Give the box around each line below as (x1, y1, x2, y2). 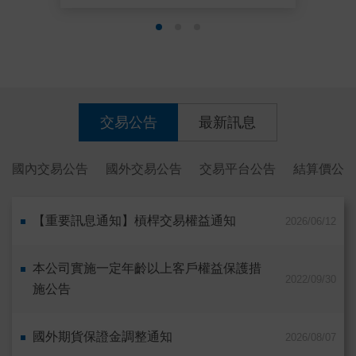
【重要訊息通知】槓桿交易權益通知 (33, 214, 236, 228)
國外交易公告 (106, 162, 182, 176)
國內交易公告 (12, 162, 88, 176)
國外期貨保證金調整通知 (33, 330, 172, 344)
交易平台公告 (199, 162, 276, 176)
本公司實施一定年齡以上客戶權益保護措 (33, 261, 261, 276)
